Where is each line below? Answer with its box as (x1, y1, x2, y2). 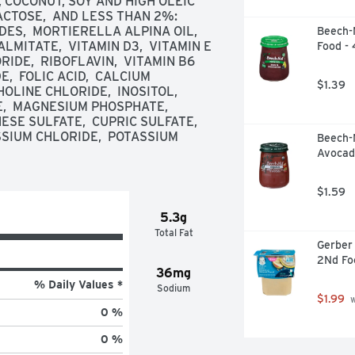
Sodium (157, 281, 191, 294)
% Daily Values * (33, 277, 123, 291)
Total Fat (154, 226, 193, 239)
